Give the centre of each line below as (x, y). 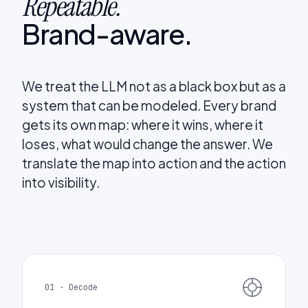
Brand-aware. (107, 33)
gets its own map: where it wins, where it (143, 124)
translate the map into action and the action (154, 163)
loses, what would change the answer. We (147, 143)
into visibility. (61, 182)
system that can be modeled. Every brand (149, 105)
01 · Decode (71, 287)
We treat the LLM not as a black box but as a (154, 86)
